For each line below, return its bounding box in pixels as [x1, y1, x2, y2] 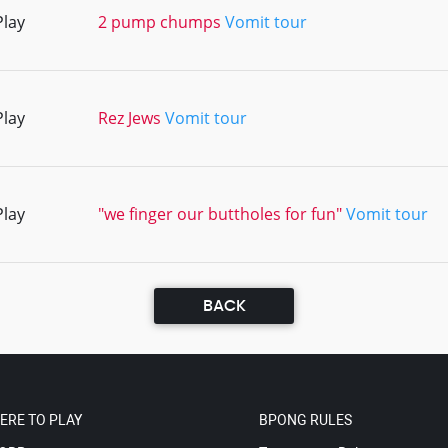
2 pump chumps [98, 11, 221, 33]
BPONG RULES [258, 412, 352, 428]
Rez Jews [98, 107, 161, 129]
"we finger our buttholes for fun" [98, 203, 342, 225]
